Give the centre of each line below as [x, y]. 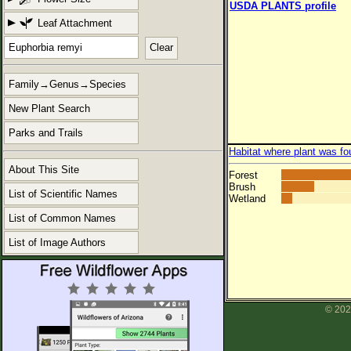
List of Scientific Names [63, 194]
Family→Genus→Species [67, 85]
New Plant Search [49, 109]
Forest [243, 175]
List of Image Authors [57, 242]
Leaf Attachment [75, 23]
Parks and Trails [46, 133]
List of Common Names [62, 218]
